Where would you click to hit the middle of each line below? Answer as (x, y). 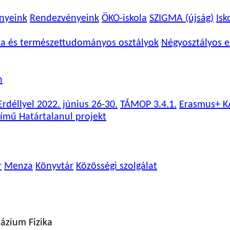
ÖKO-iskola (124, 18)
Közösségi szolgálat (117, 166)
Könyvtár (54, 166)
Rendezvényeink (64, 18)
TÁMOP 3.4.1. (148, 105)
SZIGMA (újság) (181, 18)
